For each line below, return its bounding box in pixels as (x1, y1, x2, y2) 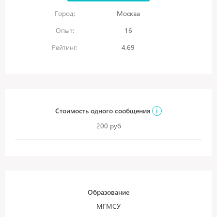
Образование (88, 187, 129, 197)
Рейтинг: (52, 43, 77, 52)
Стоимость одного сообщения (55, 106, 152, 115)
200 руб (96, 121, 121, 130)
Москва (116, 9, 140, 18)
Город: (54, 9, 75, 18)
